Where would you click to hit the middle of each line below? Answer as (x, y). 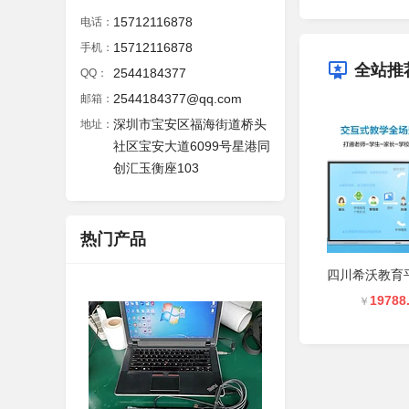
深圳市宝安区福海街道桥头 (190, 124)
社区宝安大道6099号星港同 (192, 146)
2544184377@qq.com (178, 99)
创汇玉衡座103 (156, 168)
